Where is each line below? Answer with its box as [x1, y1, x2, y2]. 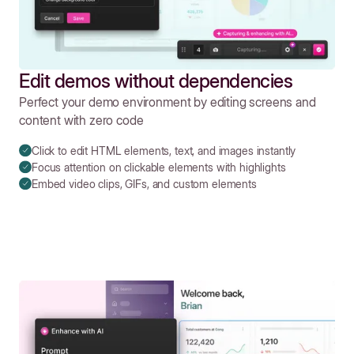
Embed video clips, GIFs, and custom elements [32, 177, 257, 191]
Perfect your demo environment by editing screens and [19, 94, 316, 111]
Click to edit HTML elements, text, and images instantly [32, 144, 296, 158]
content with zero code [19, 112, 144, 129]
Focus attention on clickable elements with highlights [32, 160, 286, 175]
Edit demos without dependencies [19, 70, 293, 93]
